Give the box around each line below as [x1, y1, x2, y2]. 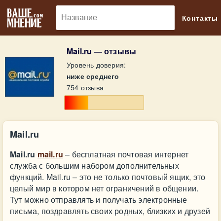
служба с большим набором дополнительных [10, 160, 179, 171]
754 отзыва [67, 82, 104, 92]
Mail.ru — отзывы [67, 45, 137, 57]
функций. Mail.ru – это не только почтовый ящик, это [10, 171, 206, 183]
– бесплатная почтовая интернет [63, 148, 189, 160]
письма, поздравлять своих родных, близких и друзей [10, 205, 211, 217]
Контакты [182, 13, 218, 23]
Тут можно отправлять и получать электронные [10, 194, 187, 205]
